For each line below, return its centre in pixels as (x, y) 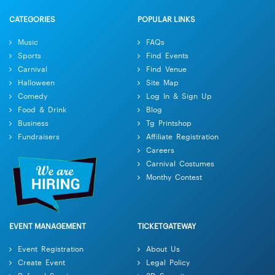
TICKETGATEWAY (167, 225)
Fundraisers (39, 135)
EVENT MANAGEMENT (48, 225)
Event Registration (51, 248)
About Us (163, 248)
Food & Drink (42, 108)
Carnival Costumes (180, 162)
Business (33, 122)
